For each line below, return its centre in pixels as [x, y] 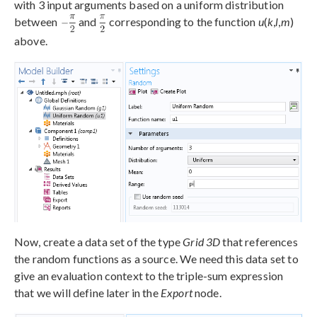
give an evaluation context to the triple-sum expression [149, 276]
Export [176, 293]
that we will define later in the [87, 293]
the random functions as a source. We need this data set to [156, 259]
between [37, 22]
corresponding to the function [182, 22]
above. [31, 41]
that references [259, 242]
